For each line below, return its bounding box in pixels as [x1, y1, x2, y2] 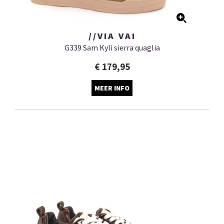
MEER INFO [94, 83, 129, 93]
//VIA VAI [88, 30, 136, 42]
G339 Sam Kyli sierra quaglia [64, 42, 160, 53]
